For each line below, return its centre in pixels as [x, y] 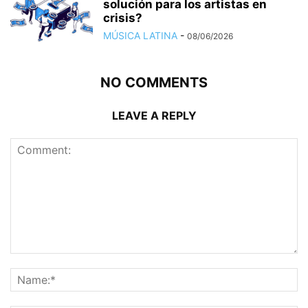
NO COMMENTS [154, 82]
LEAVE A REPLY [154, 115]
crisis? [123, 18]
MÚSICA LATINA [140, 35]
